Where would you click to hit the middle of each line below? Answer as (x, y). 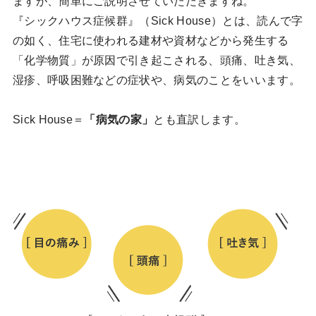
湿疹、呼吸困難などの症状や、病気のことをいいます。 (156, 80)
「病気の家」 (119, 119)
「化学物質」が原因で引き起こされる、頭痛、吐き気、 (156, 60)
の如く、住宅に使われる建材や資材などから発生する (151, 40)
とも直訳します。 (199, 119)
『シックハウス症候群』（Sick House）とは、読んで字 (158, 20)
